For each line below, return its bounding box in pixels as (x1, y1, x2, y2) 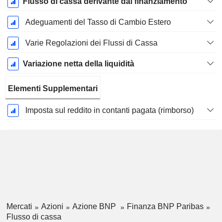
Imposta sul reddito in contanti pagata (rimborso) (25, 106, 194, 115)
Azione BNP (72, 202, 118, 211)
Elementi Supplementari (8, 84, 98, 93)
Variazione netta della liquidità (22, 59, 134, 68)
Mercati (6, 202, 32, 211)
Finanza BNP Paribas (126, 202, 204, 211)
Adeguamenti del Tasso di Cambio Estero (25, 18, 171, 27)
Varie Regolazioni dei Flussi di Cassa (25, 39, 158, 48)
